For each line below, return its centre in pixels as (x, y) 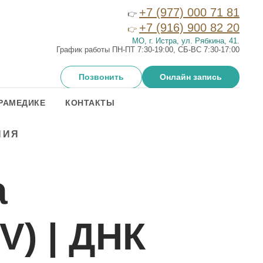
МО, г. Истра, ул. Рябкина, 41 (185, 41)
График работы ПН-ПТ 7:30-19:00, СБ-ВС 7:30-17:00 (148, 50)
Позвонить (101, 77)
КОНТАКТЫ (90, 103)
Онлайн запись (191, 77)
